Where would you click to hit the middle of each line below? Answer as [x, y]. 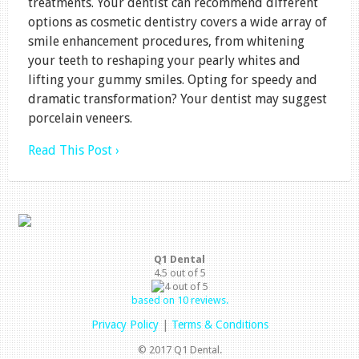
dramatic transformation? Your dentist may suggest [177, 99]
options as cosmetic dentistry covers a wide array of [177, 22]
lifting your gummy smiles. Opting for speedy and [173, 79]
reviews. [208, 300]
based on [154, 300]
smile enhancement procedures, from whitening [166, 41]
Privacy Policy [125, 324]
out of [184, 272]
